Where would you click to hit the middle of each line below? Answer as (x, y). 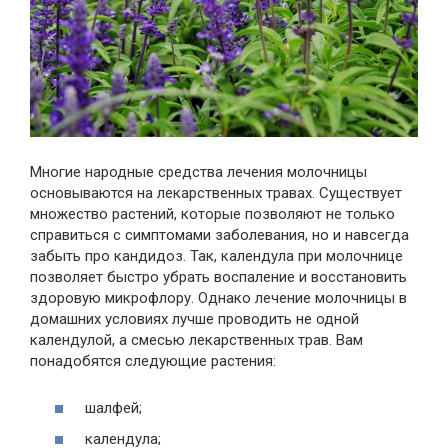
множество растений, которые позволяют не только (212, 214)
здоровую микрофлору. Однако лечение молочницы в (218, 298)
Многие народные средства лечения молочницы (198, 172)
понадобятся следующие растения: (153, 361)
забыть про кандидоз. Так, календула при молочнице (216, 256)
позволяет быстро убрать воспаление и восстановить (218, 277)
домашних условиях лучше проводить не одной (194, 319)
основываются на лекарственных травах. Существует (216, 193)
